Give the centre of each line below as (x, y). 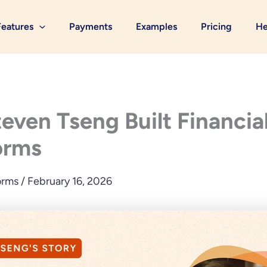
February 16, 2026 (70, 181)
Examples (156, 27)
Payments (91, 27)
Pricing (216, 27)
